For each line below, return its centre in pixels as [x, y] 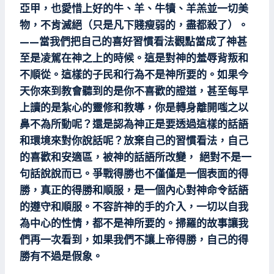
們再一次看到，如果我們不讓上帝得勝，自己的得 [134, 240]
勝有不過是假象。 [61, 256]
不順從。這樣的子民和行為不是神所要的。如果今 [134, 75]
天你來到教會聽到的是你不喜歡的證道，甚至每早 [134, 91]
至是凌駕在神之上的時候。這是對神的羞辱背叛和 [134, 58]
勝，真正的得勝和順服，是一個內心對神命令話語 [134, 190]
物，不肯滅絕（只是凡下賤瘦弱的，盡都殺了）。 [134, 25]
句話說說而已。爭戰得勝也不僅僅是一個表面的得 [134, 174]
